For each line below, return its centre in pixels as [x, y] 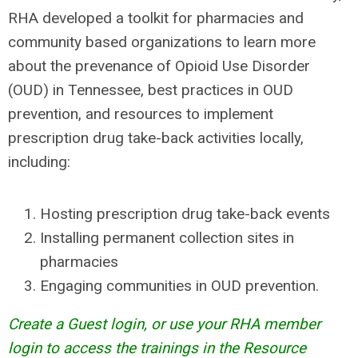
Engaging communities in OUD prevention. [179, 286]
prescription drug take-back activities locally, [156, 138]
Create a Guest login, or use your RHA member [164, 324]
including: [39, 162]
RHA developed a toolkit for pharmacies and [156, 18]
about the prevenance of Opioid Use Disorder [159, 66]
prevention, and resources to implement [141, 114]
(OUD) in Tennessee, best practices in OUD [151, 90]
